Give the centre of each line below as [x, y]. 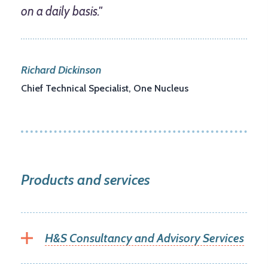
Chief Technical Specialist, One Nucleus [105, 89]
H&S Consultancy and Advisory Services [144, 238]
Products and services [86, 180]
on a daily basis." [62, 11]
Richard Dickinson [61, 70]
